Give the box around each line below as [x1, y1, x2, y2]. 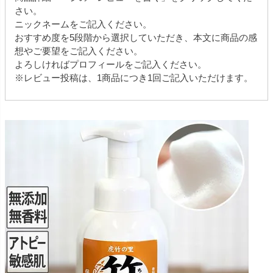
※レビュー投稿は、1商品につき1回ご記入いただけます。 [15, 73, 253, 83]
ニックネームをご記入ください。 [15, 19, 152, 30]
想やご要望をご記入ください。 [15, 46, 143, 57]
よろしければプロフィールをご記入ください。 [15, 59, 207, 70]
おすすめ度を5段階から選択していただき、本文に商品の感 [15, 32, 257, 43]
